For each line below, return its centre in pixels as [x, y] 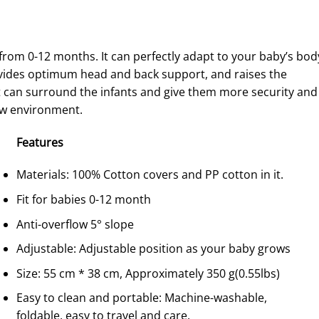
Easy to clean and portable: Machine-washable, [142, 298]
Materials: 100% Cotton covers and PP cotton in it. [150, 175]
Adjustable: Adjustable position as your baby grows [153, 249]
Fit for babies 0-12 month [84, 199]
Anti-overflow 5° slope [75, 224]
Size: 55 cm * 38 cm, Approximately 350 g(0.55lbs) [148, 273]
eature [40, 142]
